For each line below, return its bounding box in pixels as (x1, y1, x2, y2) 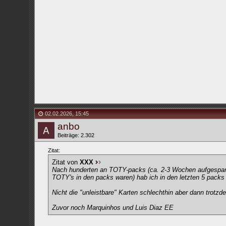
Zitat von (51, 158, 80, 166)
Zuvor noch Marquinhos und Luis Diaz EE (51, 204, 174, 211)
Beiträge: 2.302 (57, 132, 94, 138)
